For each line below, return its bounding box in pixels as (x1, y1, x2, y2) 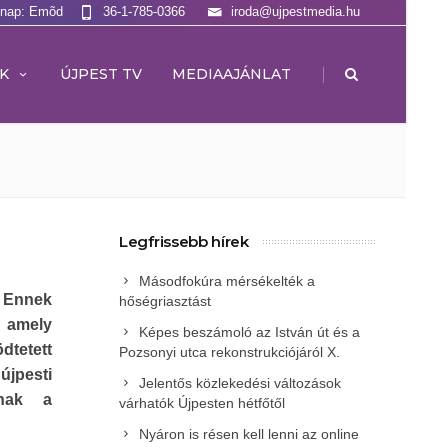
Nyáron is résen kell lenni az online (139, 426, 359, 442)
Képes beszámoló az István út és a (139, 324, 360, 340)
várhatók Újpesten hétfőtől (119, 395, 285, 411)
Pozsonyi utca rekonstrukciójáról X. (119, 344, 340, 360)
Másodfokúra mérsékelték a (139, 273, 315, 289)
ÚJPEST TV (60, 65, 142, 83)
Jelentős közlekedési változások (139, 375, 341, 391)
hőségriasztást (119, 293, 211, 309)
